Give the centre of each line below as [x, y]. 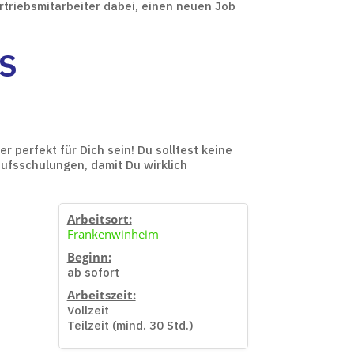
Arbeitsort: [99, 218]
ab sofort [93, 272]
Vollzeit [88, 310]
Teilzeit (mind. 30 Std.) [130, 325]
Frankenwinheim [113, 233]
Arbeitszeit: [101, 294]
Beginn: [89, 256]
